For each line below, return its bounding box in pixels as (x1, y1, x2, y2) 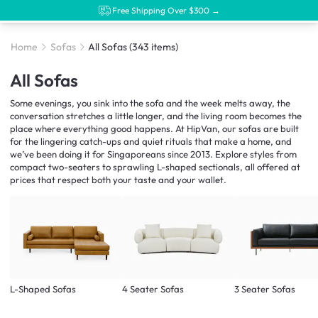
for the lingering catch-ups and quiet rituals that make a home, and (10, 136, 292, 147)
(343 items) (129, 40, 179, 54)
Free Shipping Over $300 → (112, 4, 220, 16)
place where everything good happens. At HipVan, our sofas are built (10, 123, 299, 134)
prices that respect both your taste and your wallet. (10, 174, 226, 185)
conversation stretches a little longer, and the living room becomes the (10, 110, 302, 121)
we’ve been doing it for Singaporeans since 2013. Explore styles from (10, 148, 297, 160)
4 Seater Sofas (122, 283, 185, 295)
